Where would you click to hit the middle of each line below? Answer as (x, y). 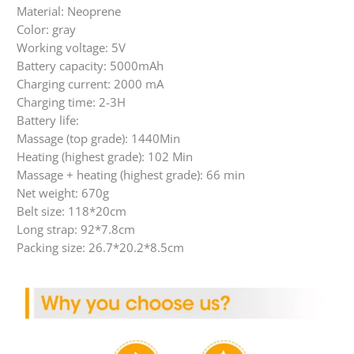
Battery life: (48, 120)
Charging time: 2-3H (71, 102)
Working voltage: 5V (71, 47)
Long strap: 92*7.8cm (76, 229)
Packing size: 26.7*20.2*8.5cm (100, 247)
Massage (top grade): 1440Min (98, 138)
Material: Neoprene (69, 11)
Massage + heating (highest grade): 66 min (131, 174)
